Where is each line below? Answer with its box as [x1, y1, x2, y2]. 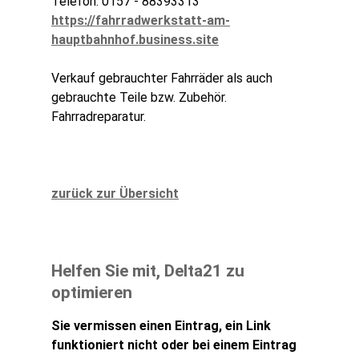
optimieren [51, 283, 132, 303]
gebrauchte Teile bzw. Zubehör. [51, 90, 227, 106]
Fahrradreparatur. [51, 109, 146, 125]
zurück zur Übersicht [51, 186, 179, 202]
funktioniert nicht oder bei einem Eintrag [51, 337, 296, 353]
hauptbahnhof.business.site [51, 32, 219, 48]
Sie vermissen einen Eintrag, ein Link [51, 318, 271, 334]
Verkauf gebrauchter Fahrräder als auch [51, 71, 272, 87]
